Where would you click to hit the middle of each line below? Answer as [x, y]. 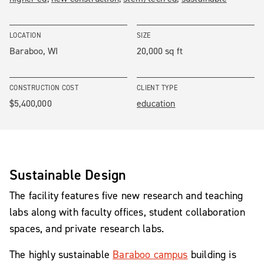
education [156, 103]
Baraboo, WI [34, 51]
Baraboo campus [150, 254]
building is [212, 254]
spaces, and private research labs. [87, 228]
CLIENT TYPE [157, 88]
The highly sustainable [61, 254]
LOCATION [25, 35]
